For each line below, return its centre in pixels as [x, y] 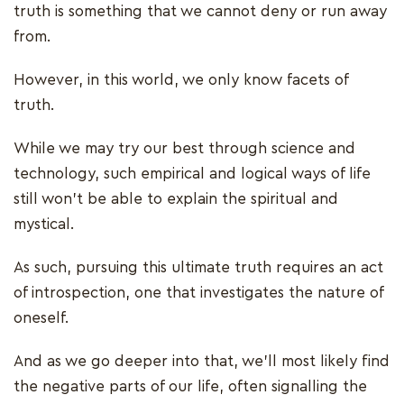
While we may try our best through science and [184, 148]
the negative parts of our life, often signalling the [190, 386]
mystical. [46, 224]
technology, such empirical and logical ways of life [192, 173]
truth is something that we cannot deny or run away [200, 11]
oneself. [41, 317]
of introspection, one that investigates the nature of [198, 292]
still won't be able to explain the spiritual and [176, 198]
